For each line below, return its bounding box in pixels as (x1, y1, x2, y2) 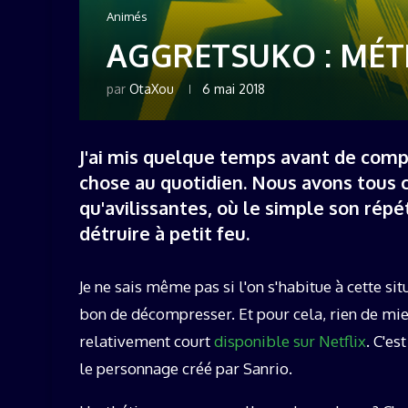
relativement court (79, 331, 214, 351)
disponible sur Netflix (214, 331, 366, 351)
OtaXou (129, 80, 174, 97)
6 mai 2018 (202, 80, 265, 97)
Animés (107, 8, 148, 24)
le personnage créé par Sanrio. (79, 358, 292, 378)
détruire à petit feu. (79, 220, 250, 245)
